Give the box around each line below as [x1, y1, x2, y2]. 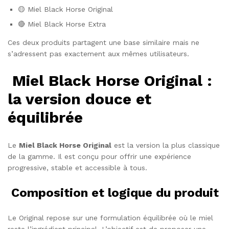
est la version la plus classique [111, 141, 220, 150]
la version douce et [8, 90, 151, 108]
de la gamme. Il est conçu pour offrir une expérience [8, 152, 191, 161]
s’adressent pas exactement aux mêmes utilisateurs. [8, 49, 189, 58]
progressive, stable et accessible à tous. [8, 164, 147, 172]
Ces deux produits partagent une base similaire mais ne [8, 38, 199, 47]
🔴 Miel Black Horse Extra [18, 19, 106, 28]
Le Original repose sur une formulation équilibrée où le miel [8, 214, 213, 222]
